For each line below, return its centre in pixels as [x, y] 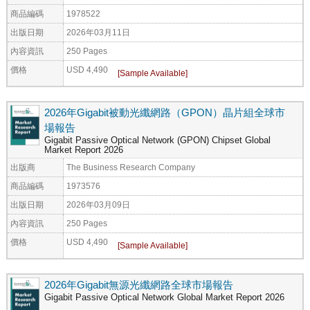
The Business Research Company [131, 167]
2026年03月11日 [98, 32]
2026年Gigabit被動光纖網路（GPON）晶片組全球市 [165, 112]
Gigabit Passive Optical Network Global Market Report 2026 [164, 297]
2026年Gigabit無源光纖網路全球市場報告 [139, 284]
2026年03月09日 [98, 204]
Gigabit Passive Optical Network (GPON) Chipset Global [157, 140]
